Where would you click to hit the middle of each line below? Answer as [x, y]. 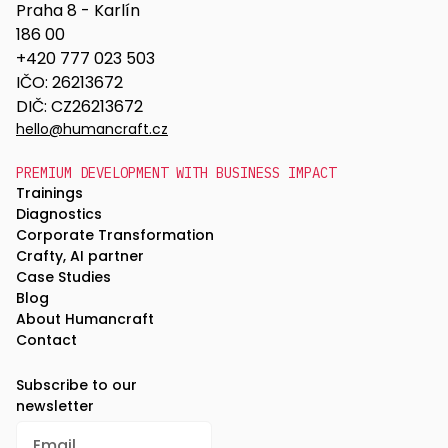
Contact [46, 340]
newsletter [55, 406]
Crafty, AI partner [80, 256]
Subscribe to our [76, 385]
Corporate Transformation [115, 235]
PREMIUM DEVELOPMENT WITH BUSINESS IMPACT [176, 173]
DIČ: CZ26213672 [79, 107]
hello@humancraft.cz [92, 129]
